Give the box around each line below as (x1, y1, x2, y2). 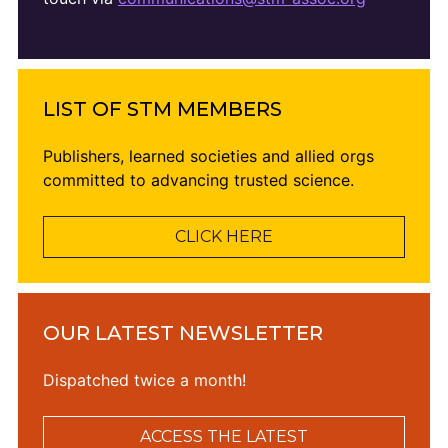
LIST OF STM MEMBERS (42, 97, 282, 121)
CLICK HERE (175, 227, 273, 246)
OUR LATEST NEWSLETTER (42, 321, 323, 345)
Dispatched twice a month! (42, 370, 246, 390)
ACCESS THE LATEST (140, 427, 308, 446)
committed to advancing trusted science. (42, 170, 354, 190)
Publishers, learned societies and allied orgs (42, 146, 374, 166)
